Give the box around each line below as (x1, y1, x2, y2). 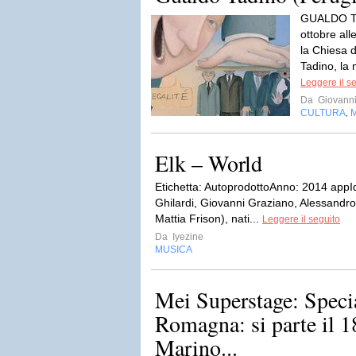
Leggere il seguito (262, 214, 340, 225)
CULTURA (300, 107, 346, 118)
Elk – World (155, 148, 262, 178)
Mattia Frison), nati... (155, 212, 262, 225)
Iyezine (170, 231, 203, 242)
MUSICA (155, 244, 192, 255)
